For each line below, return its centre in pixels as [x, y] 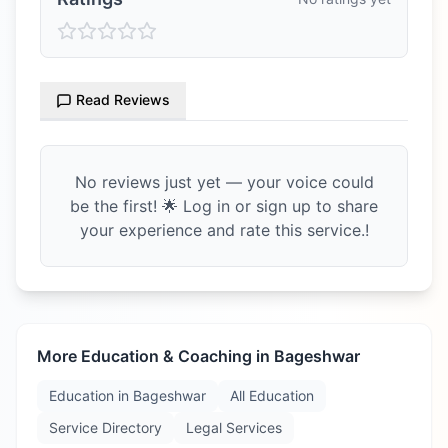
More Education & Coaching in [155, 356]
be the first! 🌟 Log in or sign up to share [224, 206]
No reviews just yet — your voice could [224, 182]
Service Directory [105, 427]
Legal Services [234, 427]
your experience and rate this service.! [224, 230]
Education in [91, 395]
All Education [272, 395]
